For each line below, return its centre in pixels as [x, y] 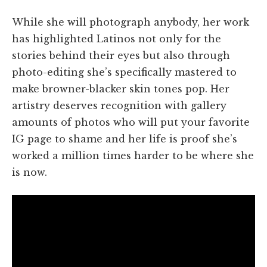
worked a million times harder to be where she [133, 155]
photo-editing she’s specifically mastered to [124, 72]
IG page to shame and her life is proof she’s [125, 139]
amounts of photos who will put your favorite [131, 122]
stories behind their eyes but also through [121, 55]
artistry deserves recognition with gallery [119, 105]
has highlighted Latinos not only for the [117, 38]
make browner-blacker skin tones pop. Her [121, 89]
